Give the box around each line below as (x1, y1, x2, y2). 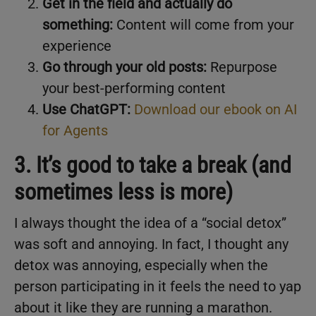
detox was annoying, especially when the (14, 257, 268, 274)
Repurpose (207, 59, 277, 76)
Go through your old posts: (42, 59, 207, 76)
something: (42, 16, 113, 34)
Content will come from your (113, 16, 294, 34)
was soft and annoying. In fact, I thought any (14, 236, 288, 253)
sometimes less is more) (14, 178, 233, 206)
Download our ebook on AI (134, 101, 297, 119)
